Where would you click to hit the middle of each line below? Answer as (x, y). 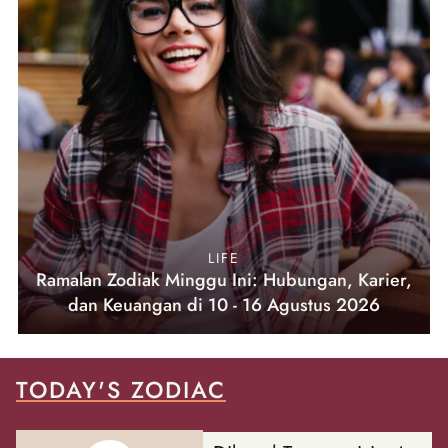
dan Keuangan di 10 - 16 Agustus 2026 (224, 304)
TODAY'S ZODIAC (121, 389)
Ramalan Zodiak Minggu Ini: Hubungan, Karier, (224, 279)
